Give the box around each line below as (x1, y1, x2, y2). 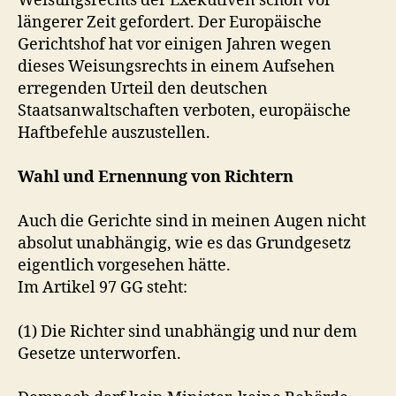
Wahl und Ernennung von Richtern (18, 167, 293, 187)
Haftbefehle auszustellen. (18, 123, 210, 143)
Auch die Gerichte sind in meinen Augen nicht (18, 211, 366, 232)
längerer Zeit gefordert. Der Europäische (18, 12, 322, 33)
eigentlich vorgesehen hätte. (18, 255, 231, 276)
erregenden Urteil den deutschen (18, 79, 268, 99)
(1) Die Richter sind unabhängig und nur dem (18, 322, 357, 342)
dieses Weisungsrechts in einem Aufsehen (18, 57, 335, 77)
